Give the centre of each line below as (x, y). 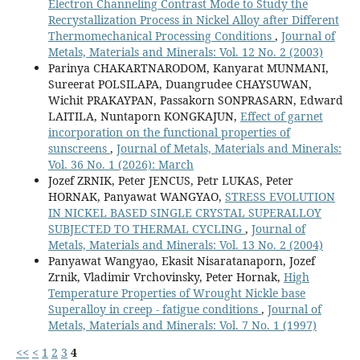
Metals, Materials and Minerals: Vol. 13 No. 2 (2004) (185, 244)
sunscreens (79, 148)
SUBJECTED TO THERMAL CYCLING (146, 228)
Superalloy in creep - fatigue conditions (154, 309)
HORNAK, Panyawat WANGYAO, (136, 196)
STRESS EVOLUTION (280, 196)
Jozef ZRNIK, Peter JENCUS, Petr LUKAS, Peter (170, 180)
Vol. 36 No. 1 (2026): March (121, 164)
